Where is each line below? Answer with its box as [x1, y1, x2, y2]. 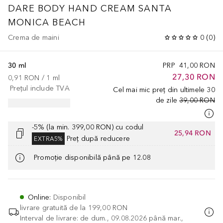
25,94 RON [174, 129, 211, 138]
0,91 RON [8, 73, 40, 82]
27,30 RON [172, 71, 215, 82]
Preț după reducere [66, 134, 130, 143]
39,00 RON [179, 96, 215, 105]
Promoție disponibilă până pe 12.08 [34, 153, 151, 162]
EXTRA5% [34, 135, 63, 142]
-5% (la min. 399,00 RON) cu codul [32, 122, 144, 131]
